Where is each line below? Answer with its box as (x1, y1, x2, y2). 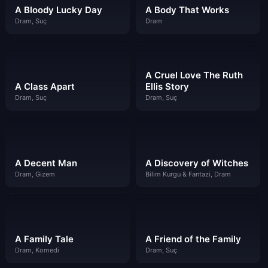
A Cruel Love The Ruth (145, 69, 243, 81)
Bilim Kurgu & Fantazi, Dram (145, 169, 231, 178)
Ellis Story (145, 80, 189, 92)
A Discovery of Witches (145, 157, 248, 169)
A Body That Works (145, 4, 229, 16)
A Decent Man (15, 157, 77, 169)
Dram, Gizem (15, 169, 55, 178)
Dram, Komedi (15, 246, 59, 255)
